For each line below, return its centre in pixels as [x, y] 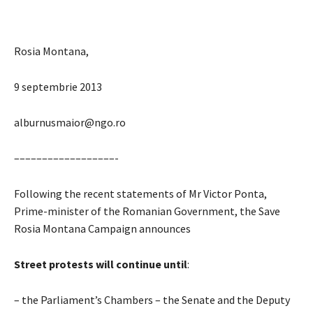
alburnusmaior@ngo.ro [70, 122]
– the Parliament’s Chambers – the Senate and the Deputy [152, 299]
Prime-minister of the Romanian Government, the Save [147, 211]
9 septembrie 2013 [58, 86]
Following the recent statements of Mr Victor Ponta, [140, 193]
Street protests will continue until [101, 264]
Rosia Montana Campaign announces [102, 228]
